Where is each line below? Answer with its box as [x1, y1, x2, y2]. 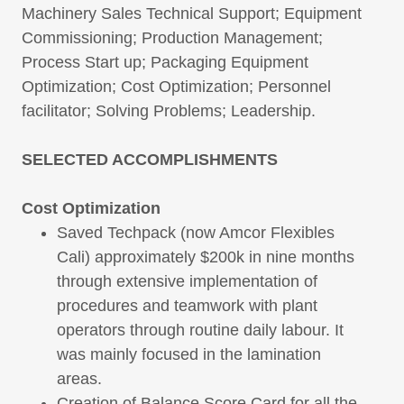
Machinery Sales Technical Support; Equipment [22, 5, 362, 23]
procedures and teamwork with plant [57, 297, 318, 316]
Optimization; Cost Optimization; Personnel [22, 78, 331, 96]
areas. [57, 370, 103, 389]
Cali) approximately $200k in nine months [57, 248, 355, 267]
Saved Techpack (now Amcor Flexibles [57, 224, 335, 243]
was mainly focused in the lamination [57, 345, 322, 364]
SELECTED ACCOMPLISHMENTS [22, 151, 278, 170]
